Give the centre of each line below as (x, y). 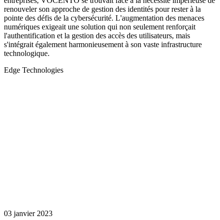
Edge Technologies (34, 70)
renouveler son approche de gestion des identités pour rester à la (102, 9)
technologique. (27, 54)
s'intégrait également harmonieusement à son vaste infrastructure (103, 45)
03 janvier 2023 (28, 213)
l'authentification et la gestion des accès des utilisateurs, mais (97, 36)
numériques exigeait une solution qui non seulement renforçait (100, 27)
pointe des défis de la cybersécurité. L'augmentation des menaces (104, 18)
